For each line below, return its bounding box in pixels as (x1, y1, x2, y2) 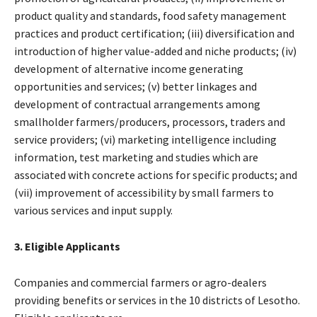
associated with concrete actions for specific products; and (14, 167, 297, 182)
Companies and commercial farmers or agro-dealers (14, 275, 267, 289)
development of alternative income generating (14, 61, 243, 76)
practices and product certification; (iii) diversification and (14, 25, 294, 40)
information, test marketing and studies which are (14, 149, 258, 164)
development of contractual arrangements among (14, 96, 260, 111)
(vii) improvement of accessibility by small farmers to (14, 185, 274, 200)
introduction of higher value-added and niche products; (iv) (14, 43, 296, 58)
